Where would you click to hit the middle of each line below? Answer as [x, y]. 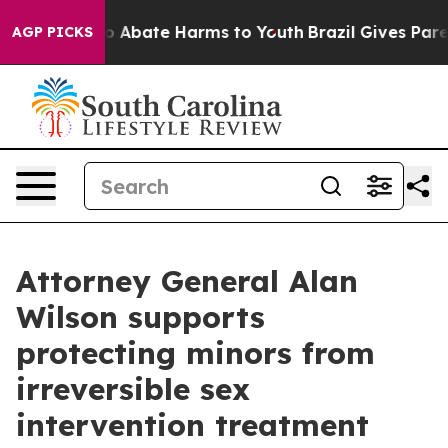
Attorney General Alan [187, 281]
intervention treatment [192, 425]
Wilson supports [140, 317]
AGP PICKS [52, 32]
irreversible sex [133, 389]
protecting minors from [195, 353]
